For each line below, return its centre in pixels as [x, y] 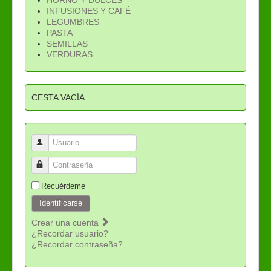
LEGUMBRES [73, 21]
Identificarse [61, 203]
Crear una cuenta [66, 222]
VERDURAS [70, 54]
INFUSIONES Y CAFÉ [89, 11]
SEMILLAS [67, 43]
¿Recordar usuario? [70, 233]
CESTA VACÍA [58, 97]
